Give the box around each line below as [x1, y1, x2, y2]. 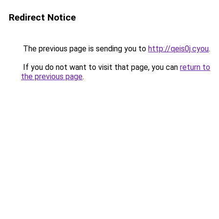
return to [180, 63, 210, 72]
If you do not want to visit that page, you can [21, 63, 180, 72]
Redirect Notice [9, 12, 76, 23]
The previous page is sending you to [21, 44, 148, 53]
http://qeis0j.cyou [148, 44, 209, 53]
